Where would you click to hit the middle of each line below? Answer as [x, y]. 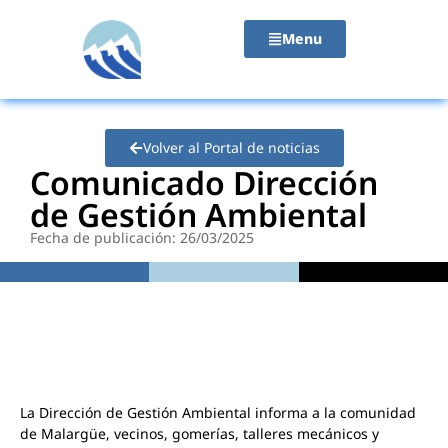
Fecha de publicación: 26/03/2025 [142, 237]
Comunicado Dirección [204, 182]
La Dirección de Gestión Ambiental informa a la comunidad [218, 412]
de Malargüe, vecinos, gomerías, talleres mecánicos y [199, 433]
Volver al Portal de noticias [231, 147]
